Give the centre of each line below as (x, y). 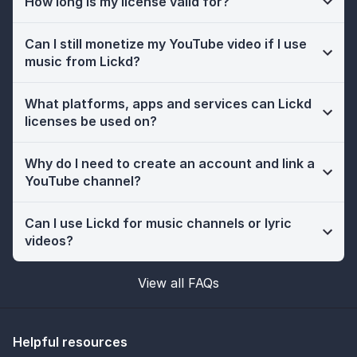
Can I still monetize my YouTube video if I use (166, 43)
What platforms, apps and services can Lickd (168, 103)
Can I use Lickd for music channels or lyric (158, 223)
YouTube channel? (83, 180)
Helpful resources (70, 341)
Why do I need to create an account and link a (170, 163)
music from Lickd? (82, 61)
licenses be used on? (91, 121)
